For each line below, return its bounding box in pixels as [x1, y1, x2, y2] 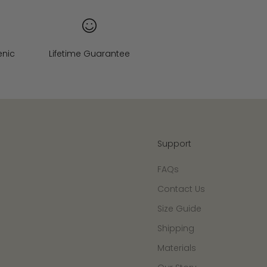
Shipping [157, 222, 194, 235]
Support [157, 138, 191, 150]
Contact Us [157, 183, 205, 195]
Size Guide [157, 203, 201, 215]
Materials [157, 242, 196, 254]
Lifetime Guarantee [49, 48, 131, 60]
